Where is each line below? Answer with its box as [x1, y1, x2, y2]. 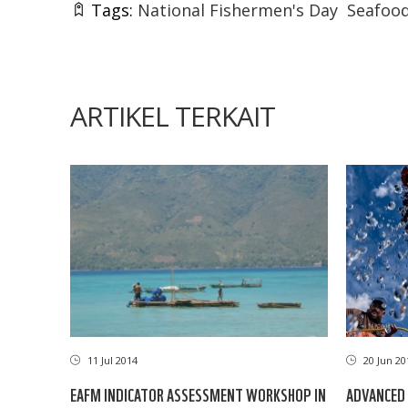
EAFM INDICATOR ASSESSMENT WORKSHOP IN [70, 382, 326, 405]
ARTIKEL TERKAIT [70, 97, 275, 136]
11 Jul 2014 [85, 352, 138, 367]
